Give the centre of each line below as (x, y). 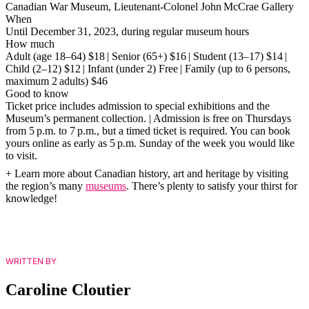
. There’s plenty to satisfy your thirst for (212, 186)
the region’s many (46, 186)
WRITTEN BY (31, 261)
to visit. (21, 156)
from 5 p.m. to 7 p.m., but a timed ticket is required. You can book (148, 131)
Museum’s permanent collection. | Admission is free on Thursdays (148, 119)
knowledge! (33, 199)
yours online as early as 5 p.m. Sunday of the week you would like (150, 143)
